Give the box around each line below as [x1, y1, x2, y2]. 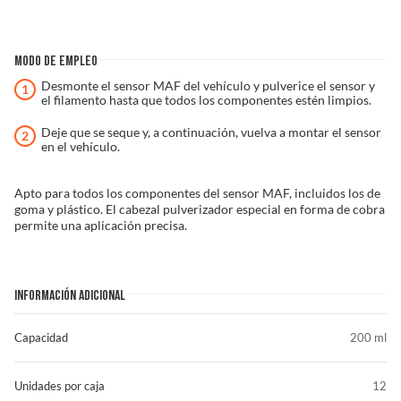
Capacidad [14, 330, 68, 345]
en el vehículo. [41, 139, 120, 154]
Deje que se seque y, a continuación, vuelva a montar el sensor [41, 124, 381, 140]
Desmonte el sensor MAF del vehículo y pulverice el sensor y [41, 78, 375, 93]
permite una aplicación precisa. [14, 218, 187, 233]
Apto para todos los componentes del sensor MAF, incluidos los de [14, 185, 380, 200]
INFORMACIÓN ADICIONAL [14, 288, 125, 303]
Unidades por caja [14, 379, 105, 393]
